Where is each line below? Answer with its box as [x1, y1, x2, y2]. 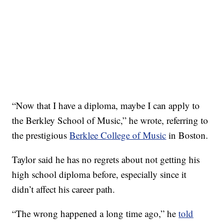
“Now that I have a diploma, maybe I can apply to [12, 99, 200, 112]
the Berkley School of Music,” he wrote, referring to [12, 114, 209, 127]
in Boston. [166, 129, 209, 142]
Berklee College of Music [69, 129, 166, 142]
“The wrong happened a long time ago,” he [12, 207, 179, 220]
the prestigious [12, 129, 70, 142]
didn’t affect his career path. [12, 183, 115, 196]
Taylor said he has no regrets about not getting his [12, 153, 200, 166]
